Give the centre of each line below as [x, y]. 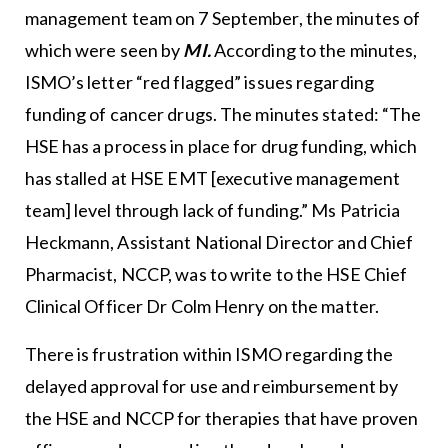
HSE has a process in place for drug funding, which [221, 146]
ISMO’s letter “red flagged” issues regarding [199, 82]
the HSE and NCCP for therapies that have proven [221, 418]
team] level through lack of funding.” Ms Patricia [212, 210]
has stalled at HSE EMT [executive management [212, 178]
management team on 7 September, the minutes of [222, 18]
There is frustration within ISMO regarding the [209, 354]
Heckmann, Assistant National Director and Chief [219, 242]
